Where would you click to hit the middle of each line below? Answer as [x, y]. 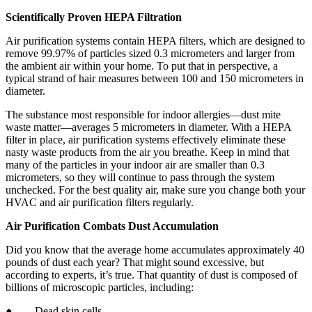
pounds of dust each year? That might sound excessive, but [135, 263]
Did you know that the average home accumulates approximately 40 [155, 250]
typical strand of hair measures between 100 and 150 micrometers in [155, 79]
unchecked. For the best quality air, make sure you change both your [155, 190]
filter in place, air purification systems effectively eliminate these [146, 140]
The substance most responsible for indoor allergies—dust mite [143, 115]
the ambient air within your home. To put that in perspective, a [142, 66]
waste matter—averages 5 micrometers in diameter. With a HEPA [148, 127]
